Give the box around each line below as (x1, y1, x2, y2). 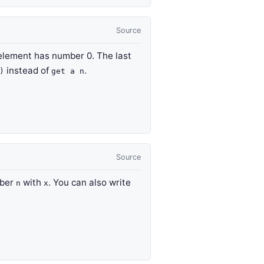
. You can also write (48, 177, 131, 188)
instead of (4, 65, 51, 76)
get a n (51, 67, 84, 75)
